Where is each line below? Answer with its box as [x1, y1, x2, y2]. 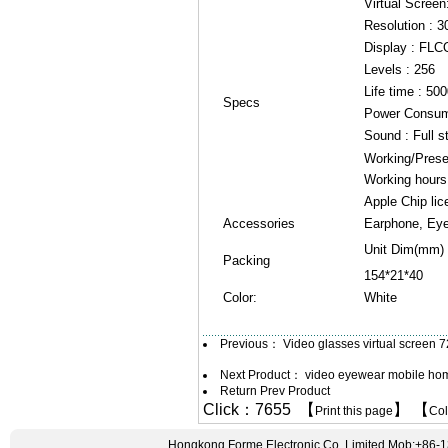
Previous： [220, 337, 283, 351]
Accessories [222, 216, 295, 231]
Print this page [315, 404, 393, 418]
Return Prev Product [220, 384, 330, 398]
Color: [222, 290, 261, 305]
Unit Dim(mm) [363, 242, 444, 257]
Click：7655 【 [203, 401, 315, 418]
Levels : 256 [363, 62, 435, 77]
